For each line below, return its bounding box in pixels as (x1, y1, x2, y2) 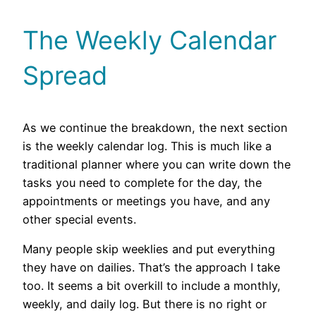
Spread (23, 59, 107, 91)
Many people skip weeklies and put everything (23, 242, 275, 256)
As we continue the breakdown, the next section (23, 120, 288, 135)
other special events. (23, 212, 136, 226)
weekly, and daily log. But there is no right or (23, 297, 267, 311)
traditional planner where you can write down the (23, 157, 291, 171)
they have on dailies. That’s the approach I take (23, 260, 280, 274)
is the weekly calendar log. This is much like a (23, 138, 272, 153)
